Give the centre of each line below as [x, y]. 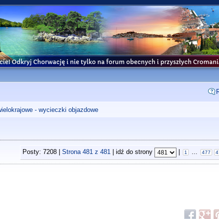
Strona [72, 152]
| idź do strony [132, 152]
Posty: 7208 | [42, 152]
